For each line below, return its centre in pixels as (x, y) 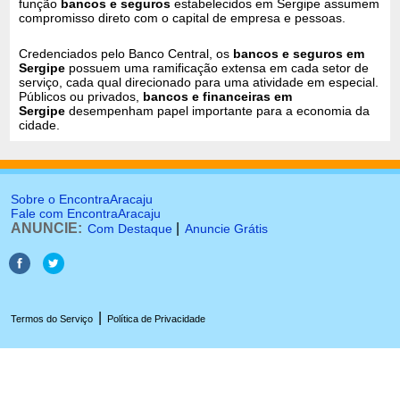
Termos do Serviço (52, 319)
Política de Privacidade (156, 319)
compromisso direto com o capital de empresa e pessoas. (183, 17)
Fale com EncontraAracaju (86, 213)
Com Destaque (130, 229)
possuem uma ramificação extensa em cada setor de (217, 67)
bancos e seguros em (299, 53)
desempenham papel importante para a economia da (218, 110)
